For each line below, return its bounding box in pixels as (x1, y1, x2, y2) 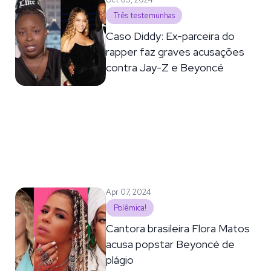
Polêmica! (113, 202, 146, 213)
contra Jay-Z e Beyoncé (106, 60, 224, 74)
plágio (106, 252, 134, 267)
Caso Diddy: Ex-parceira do (106, 28, 235, 43)
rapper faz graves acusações (106, 44, 245, 59)
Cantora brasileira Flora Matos (106, 221, 250, 235)
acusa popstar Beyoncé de (106, 237, 235, 251)
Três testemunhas (113, 10, 175, 21)
